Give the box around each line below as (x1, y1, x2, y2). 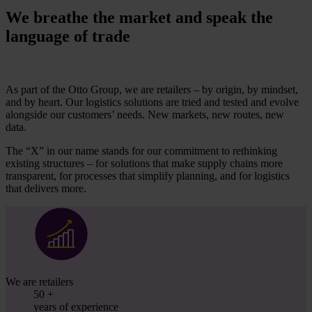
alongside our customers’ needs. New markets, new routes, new (6, 109, 284, 121)
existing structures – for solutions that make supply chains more (6, 157, 283, 170)
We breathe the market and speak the (6, 8, 273, 27)
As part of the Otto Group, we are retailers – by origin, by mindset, (6, 84, 298, 96)
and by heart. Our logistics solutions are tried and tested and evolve (6, 96, 299, 109)
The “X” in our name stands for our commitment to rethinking (6, 145, 277, 157)
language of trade (6, 27, 130, 46)
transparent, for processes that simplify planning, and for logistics (6, 170, 290, 182)
